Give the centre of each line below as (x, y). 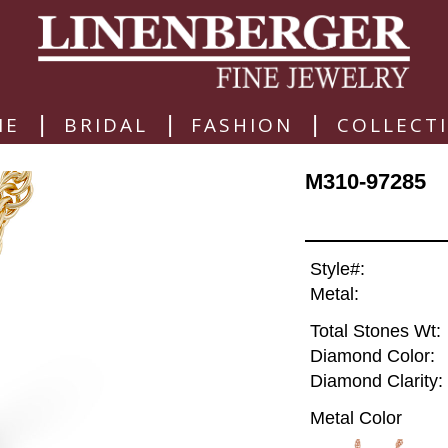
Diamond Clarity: (376, 381)
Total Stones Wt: (375, 331)
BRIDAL (105, 124)
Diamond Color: (372, 356)
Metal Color (355, 417)
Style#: (337, 269)
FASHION (242, 124)
